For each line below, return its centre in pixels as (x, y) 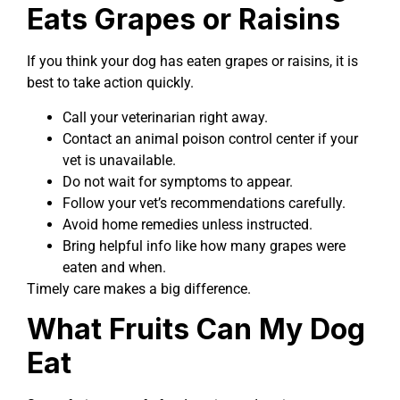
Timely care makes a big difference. (139, 288)
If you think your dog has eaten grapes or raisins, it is (192, 62)
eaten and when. (114, 267)
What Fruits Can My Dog (196, 329)
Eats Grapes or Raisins (183, 20)
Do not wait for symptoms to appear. (178, 181)
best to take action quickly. (110, 83)
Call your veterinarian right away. (165, 117)
